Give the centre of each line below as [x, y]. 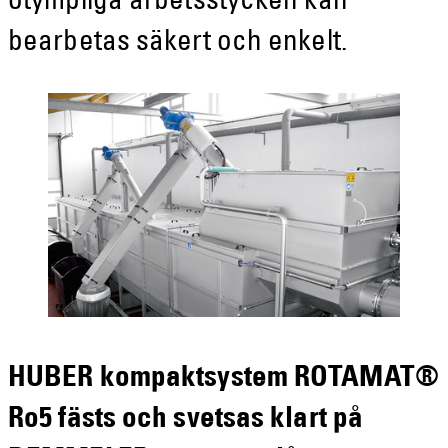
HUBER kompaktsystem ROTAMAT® [223, 380]
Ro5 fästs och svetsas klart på [186, 421]
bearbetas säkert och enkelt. [184, 44]
